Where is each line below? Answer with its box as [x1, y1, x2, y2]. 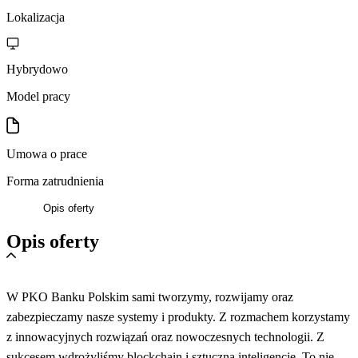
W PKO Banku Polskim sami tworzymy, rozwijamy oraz [6, 289, 293, 304]
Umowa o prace [6, 146, 87, 161]
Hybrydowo [6, 62, 68, 76]
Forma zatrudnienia [6, 173, 104, 188]
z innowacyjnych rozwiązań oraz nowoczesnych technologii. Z [6, 329, 324, 344]
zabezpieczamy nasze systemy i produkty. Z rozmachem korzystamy [6, 309, 350, 324]
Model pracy [6, 89, 70, 103]
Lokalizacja [6, 10, 65, 24]
